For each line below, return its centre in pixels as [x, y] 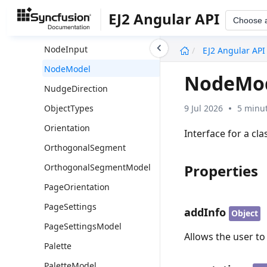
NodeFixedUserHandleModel [101, 10]
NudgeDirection [76, 89]
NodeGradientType [82, 30]
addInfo [205, 212]
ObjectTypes [69, 108]
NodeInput [66, 49]
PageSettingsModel [83, 226]
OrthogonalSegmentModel [97, 167]
